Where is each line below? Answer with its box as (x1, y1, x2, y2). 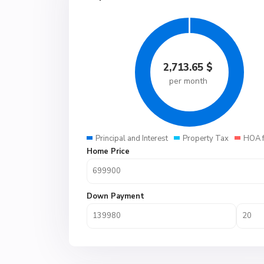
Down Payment (87, 191, 144, 202)
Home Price (87, 146, 130, 157)
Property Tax (183, 133, 229, 144)
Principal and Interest (95, 133, 168, 144)
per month (169, 75, 207, 87)
